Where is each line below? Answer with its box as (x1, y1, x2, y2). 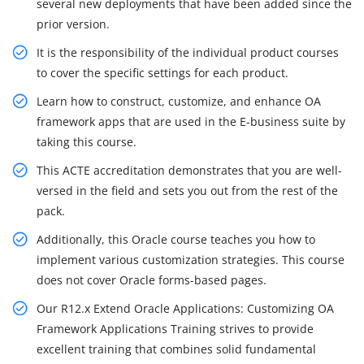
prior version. (37, 16, 110, 32)
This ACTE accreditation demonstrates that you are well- (37, 162, 342, 179)
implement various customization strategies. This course (37, 252, 344, 268)
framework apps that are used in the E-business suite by (37, 114, 345, 130)
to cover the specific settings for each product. (37, 65, 288, 81)
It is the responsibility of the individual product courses (37, 45, 339, 61)
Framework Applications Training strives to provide (37, 321, 314, 337)
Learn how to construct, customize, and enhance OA (37, 93, 321, 110)
